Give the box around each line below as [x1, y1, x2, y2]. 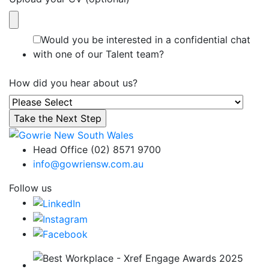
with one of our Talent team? [33, 47, 164, 60]
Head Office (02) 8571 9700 [33, 144, 161, 156]
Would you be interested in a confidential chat [41, 33, 250, 46]
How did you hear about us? [9, 76, 138, 89]
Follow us [9, 182, 52, 195]
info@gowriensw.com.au [33, 158, 144, 171]
